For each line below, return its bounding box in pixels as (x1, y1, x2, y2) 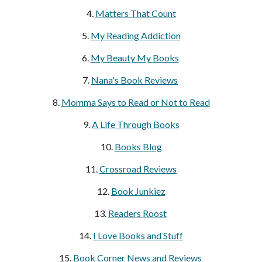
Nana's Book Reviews (91, 74, 178, 85)
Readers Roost (108, 208, 167, 219)
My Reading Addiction (90, 30, 181, 41)
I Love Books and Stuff (93, 230, 183, 241)
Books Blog (114, 141, 162, 152)
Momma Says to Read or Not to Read (61, 96, 210, 108)
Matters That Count (95, 8, 176, 19)
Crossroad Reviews (99, 163, 177, 174)
